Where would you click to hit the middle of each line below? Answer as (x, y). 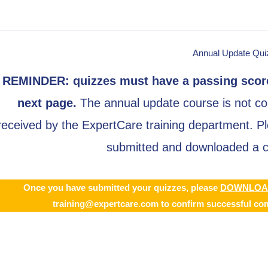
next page (45, 103)
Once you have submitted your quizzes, (107, 188)
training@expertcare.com (105, 204)
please (204, 188)
